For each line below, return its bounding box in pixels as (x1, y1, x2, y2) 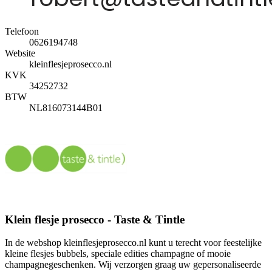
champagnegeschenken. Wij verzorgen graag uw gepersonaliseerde (5, 259, 261, 270)
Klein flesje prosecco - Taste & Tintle (5, 212, 185, 226)
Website (5, 47, 35, 58)
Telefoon (5, 25, 39, 36)
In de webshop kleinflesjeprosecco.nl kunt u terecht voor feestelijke (5, 237, 262, 248)
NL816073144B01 (29, 102, 103, 113)
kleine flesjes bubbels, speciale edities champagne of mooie (5, 248, 231, 259)
